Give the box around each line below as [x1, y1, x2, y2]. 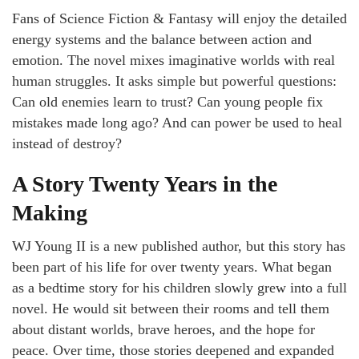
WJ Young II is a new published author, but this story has [12, 237, 345, 254]
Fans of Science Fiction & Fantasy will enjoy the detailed [12, 10, 347, 26]
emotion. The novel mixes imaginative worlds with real [12, 51, 335, 68]
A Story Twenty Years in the [12, 171, 277, 196]
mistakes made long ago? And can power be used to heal [12, 114, 342, 131]
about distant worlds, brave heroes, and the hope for [12, 321, 315, 337]
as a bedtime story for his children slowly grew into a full [12, 279, 347, 296]
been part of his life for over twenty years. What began [12, 258, 332, 275]
